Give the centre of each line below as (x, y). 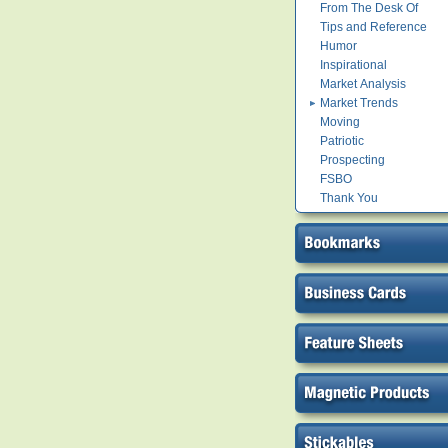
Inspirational (353, 65)
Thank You (349, 198)
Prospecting (352, 160)
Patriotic (342, 141)
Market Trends (359, 103)
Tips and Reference (373, 27)
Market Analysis (363, 84)
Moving (340, 122)
